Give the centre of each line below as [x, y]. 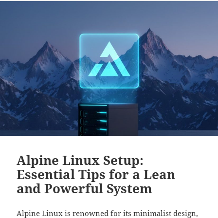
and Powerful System [85, 189]
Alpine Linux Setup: [80, 160]
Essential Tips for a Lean [96, 174]
